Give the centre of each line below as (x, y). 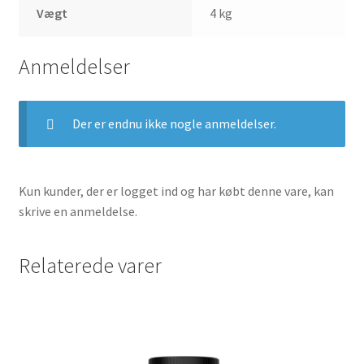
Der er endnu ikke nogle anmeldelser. (174, 124)
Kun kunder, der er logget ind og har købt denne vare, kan (176, 191)
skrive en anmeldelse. (78, 212)
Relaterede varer (90, 265)
